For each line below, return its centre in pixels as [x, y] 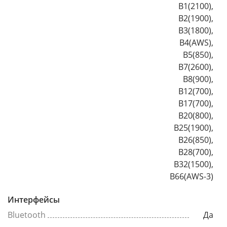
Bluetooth [27, 215]
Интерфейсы [34, 199]
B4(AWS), [196, 42]
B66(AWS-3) [192, 176]
